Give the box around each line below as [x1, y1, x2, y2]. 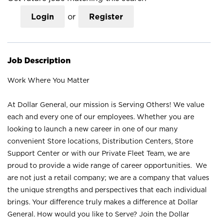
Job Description [7, 56, 71, 65]
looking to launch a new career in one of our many [7, 125, 178, 132]
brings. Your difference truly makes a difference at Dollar [7, 198, 198, 205]
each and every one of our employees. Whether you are [7, 113, 194, 120]
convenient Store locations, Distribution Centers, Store [7, 137, 193, 145]
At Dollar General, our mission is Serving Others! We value [7, 101, 204, 108]
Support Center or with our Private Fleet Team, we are [7, 149, 190, 157]
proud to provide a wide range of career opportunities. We [7, 162, 207, 169]
